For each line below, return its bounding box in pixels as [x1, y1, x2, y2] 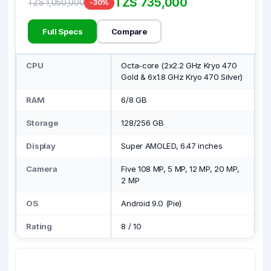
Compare [111, 26, 148, 36]
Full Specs [42, 26, 83, 36]
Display [26, 141, 56, 151]
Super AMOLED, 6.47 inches [121, 141, 223, 151]
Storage [26, 118, 59, 128]
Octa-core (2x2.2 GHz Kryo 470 [121, 60, 237, 70]
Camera [26, 164, 57, 174]
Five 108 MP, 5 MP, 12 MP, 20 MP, [121, 164, 240, 174]
